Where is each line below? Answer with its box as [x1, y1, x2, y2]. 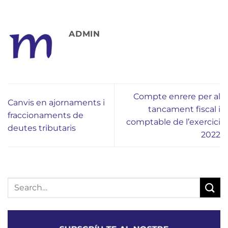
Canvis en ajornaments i [8, 98, 105, 107]
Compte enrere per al [133, 91, 220, 101]
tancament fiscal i [148, 104, 220, 114]
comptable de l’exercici [126, 117, 220, 127]
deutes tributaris [8, 123, 76, 133]
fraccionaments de [8, 110, 83, 120]
